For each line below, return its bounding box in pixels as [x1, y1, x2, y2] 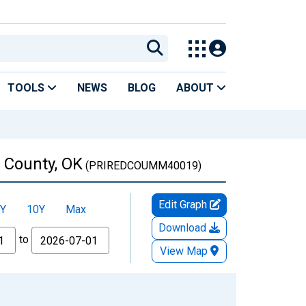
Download [158, 221, 209, 234]
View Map [160, 244, 208, 258]
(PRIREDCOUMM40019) [83, 158, 201, 172]
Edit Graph [158, 197, 210, 211]
